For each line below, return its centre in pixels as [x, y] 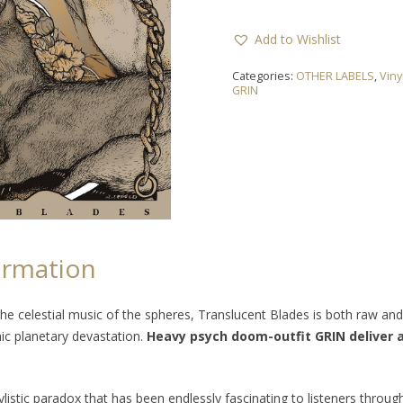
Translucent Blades [255, 314]
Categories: [264, 76]
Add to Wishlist [298, 39]
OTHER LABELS [336, 76]
